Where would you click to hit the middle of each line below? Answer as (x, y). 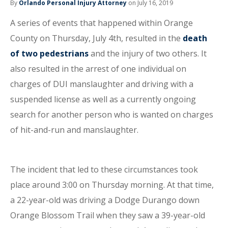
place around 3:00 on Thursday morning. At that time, (112, 185)
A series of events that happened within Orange (102, 23)
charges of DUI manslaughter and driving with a (102, 84)
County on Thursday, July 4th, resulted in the (96, 38)
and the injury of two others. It (148, 53)
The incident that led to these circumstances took (104, 169)
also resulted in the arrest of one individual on (98, 69)
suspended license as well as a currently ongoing (103, 99)
